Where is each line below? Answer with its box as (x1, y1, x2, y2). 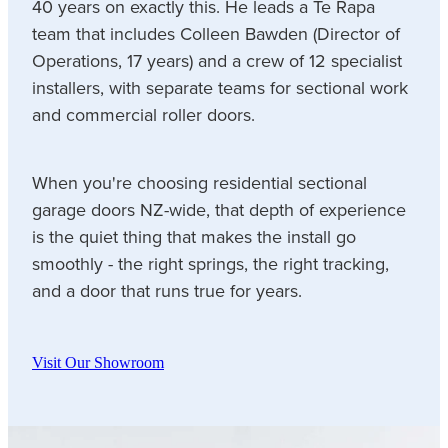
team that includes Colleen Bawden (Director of (32, 21, 400, 47)
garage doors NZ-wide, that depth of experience (32, 196, 406, 222)
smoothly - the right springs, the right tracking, (32, 250, 389, 276)
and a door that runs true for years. (32, 277, 302, 303)
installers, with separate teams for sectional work (32, 75, 408, 101)
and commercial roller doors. (32, 102, 255, 128)
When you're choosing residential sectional (32, 169, 367, 195)
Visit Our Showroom (32, 353, 164, 371)
